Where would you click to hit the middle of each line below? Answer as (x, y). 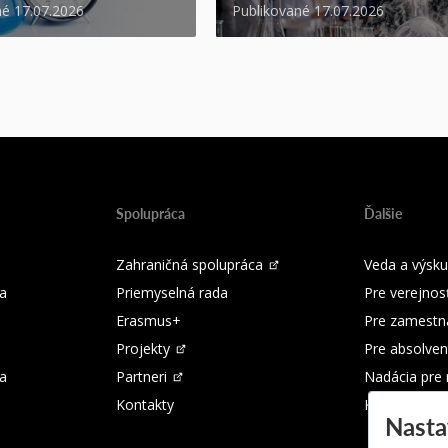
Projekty (143, 349)
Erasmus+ (148, 321)
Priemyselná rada (172, 293)
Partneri (141, 377)
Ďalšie (383, 213)
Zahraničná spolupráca (189, 265)
